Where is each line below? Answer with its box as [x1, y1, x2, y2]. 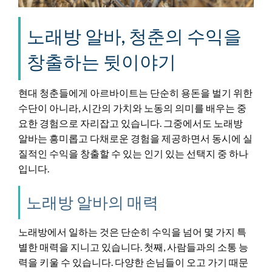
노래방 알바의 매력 [26, 192, 158, 211]
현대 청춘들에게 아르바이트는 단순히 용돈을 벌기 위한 [18, 86, 253, 98]
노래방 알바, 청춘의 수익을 [27, 24, 242, 47]
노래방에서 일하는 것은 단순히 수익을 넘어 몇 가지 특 [18, 225, 246, 237]
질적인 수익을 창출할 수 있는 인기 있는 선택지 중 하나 [18, 147, 248, 159]
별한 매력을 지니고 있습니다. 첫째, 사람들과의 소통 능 [18, 240, 248, 253]
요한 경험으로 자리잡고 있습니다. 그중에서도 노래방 [18, 117, 243, 129]
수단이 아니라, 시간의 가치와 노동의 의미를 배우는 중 [18, 101, 246, 114]
